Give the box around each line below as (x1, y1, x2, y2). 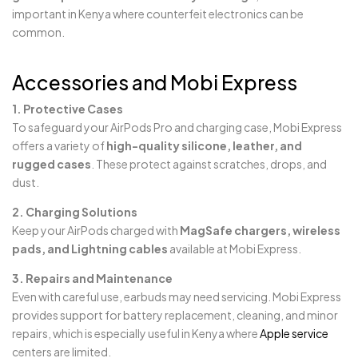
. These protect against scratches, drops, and (91, 157, 327, 171)
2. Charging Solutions (12, 205, 137, 219)
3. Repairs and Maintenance (12, 271, 173, 285)
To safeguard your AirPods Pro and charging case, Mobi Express (12, 120, 342, 134)
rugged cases (12, 157, 91, 171)
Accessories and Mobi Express (12, 70, 297, 94)
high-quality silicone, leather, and (106, 138, 302, 153)
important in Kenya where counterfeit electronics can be (12, 6, 304, 22)
